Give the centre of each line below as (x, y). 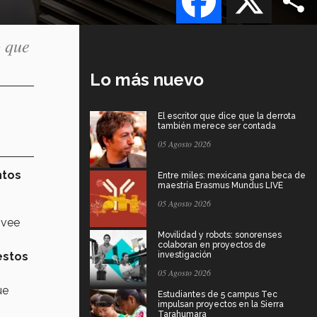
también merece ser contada (217, 126)
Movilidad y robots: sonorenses (220, 235)
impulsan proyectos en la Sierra (221, 304)
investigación (185, 254)
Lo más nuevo (147, 79)
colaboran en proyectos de (212, 244)
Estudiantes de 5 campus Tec (218, 294)
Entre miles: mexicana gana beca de (232, 175)
